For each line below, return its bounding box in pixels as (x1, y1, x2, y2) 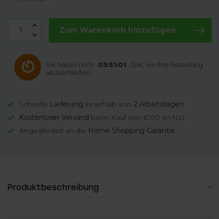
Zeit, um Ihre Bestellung (129, 61, 203, 68)
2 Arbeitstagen (133, 100, 184, 109)
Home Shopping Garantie (88, 126, 175, 135)
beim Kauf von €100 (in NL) (89, 113, 184, 122)
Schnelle (19, 100, 50, 109)
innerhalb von (83, 100, 133, 109)
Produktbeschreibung (7, 182, 99, 192)
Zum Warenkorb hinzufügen (59, 25, 176, 35)
